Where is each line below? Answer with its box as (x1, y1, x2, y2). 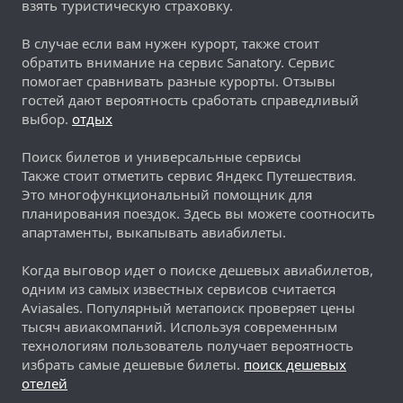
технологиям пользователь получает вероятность (22, 336, 354, 354)
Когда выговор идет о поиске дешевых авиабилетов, (22, 260, 373, 279)
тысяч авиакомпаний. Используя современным (22, 317, 337, 336)
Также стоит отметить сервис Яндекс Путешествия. (22, 166, 356, 184)
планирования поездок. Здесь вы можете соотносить (22, 203, 375, 222)
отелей (22, 373, 67, 392)
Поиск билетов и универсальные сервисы (22, 147, 301, 166)
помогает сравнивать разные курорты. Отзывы (22, 71, 336, 90)
